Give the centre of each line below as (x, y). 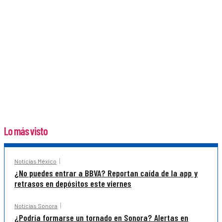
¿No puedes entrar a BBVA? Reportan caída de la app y (106, 173)
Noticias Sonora (36, 206)
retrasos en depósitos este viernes (73, 184)
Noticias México (35, 161)
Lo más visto (26, 131)
